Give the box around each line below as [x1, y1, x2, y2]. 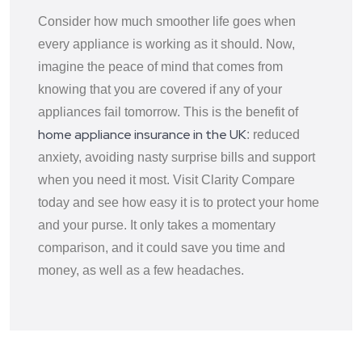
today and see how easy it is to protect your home [38, 195, 319, 209]
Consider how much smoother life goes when [38, 14, 296, 28]
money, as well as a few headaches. [38, 263, 244, 277]
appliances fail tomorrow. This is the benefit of [38, 104, 298, 119]
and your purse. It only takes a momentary [38, 217, 276, 232]
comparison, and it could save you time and [38, 240, 285, 255]
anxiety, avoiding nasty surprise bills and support [38, 149, 315, 164]
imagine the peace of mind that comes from [38, 59, 283, 74]
